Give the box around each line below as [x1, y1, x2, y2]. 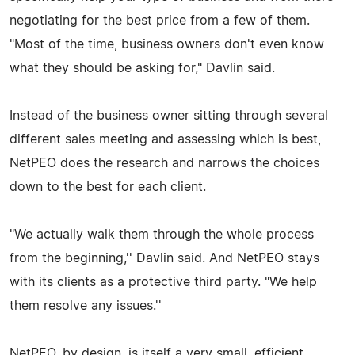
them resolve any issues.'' [10, 299, 162, 312]
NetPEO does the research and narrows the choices [10, 156, 319, 170]
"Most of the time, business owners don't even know [10, 37, 324, 51]
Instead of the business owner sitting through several [10, 109, 328, 122]
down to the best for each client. [10, 180, 206, 193]
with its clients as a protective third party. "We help [10, 275, 317, 288]
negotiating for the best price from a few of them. [10, 13, 310, 27]
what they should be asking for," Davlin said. [10, 61, 275, 74]
